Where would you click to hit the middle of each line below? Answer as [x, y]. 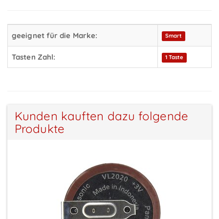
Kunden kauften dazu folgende [101, 116]
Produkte [40, 128]
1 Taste [174, 57]
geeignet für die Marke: [55, 35]
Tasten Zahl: [34, 57]
